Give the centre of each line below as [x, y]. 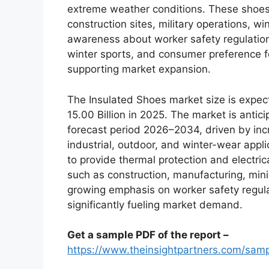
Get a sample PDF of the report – [148, 235]
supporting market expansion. [139, 69]
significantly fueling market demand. [155, 204]
